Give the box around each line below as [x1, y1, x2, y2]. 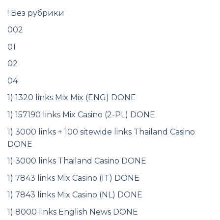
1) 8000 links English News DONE [7, 207, 138, 217]
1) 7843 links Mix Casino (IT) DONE [7, 173, 139, 183]
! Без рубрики [7, 8, 64, 18]
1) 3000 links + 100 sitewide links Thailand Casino [7, 127, 195, 137]
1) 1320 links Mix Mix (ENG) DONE [7, 93, 136, 103]
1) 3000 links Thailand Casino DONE [7, 156, 146, 166]
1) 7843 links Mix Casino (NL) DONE [7, 190, 142, 200]
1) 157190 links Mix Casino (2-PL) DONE [7, 110, 155, 120]
